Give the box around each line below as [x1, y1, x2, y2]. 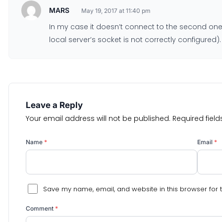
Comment [26, 205, 55, 212]
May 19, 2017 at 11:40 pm [81, 7, 150, 14]
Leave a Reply [26, 100, 83, 110]
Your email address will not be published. [26, 113, 170, 123]
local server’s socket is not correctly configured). [49, 35, 221, 45]
